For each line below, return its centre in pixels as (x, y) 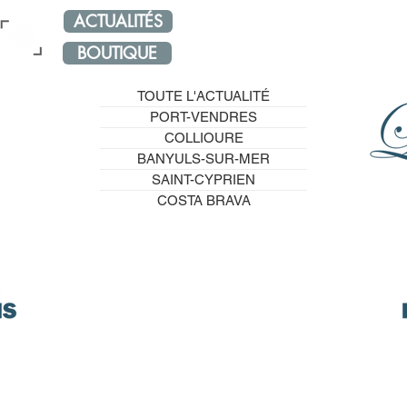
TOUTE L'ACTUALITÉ (203, 96)
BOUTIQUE (117, 53)
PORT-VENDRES (203, 117)
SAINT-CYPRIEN (203, 179)
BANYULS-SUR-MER (203, 159)
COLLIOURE (203, 138)
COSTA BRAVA (203, 200)
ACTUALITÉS (118, 21)
